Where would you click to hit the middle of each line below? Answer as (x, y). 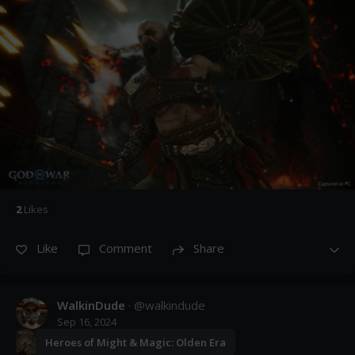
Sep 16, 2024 (87, 322)
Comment (126, 248)
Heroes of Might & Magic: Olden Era (136, 343)
